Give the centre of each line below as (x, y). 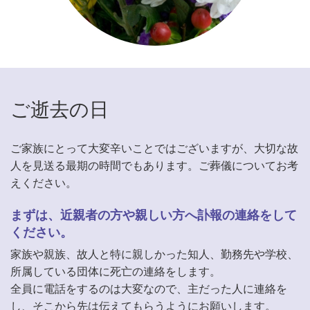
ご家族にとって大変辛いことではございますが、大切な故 (154, 147)
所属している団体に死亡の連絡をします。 (116, 271)
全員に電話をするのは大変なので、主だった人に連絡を (149, 288)
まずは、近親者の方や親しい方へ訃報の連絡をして (154, 214)
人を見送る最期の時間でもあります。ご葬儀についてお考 (154, 165)
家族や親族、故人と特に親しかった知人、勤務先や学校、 (154, 253)
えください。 (44, 182)
